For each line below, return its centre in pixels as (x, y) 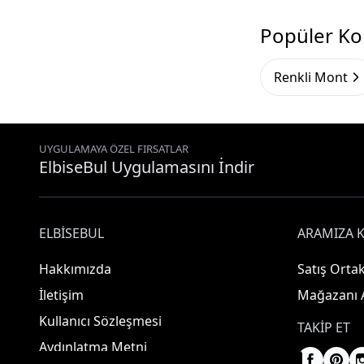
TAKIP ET (324, 327)
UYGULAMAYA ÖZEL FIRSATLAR (114, 149)
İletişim (61, 295)
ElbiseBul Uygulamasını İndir (147, 167)
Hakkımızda (75, 269)
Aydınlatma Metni (93, 347)
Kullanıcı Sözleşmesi (100, 321)
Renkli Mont (311, 77)
